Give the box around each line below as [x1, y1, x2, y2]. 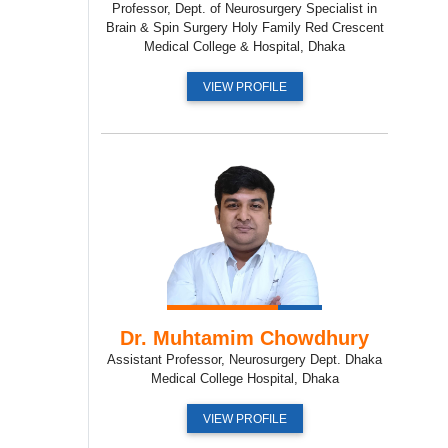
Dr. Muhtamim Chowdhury [120, 326, 369, 349]
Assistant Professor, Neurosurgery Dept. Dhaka [107, 351, 382, 367]
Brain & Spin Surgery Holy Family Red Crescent [105, 19, 384, 35]
